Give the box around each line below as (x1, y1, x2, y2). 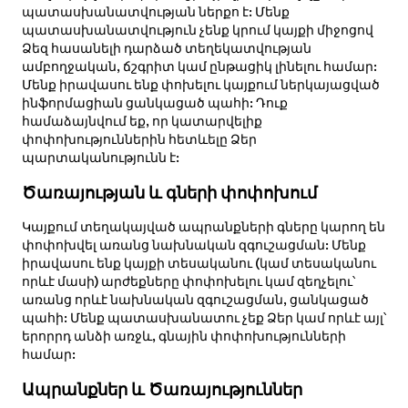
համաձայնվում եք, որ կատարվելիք (21, 115, 262, 128)
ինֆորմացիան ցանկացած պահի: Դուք (21, 97, 288, 110)
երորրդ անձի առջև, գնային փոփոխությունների (21, 330, 346, 343)
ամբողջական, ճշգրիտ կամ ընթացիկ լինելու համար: (21, 60, 377, 74)
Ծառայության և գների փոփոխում (21, 184, 317, 201)
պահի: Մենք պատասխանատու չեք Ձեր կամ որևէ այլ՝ (21, 311, 386, 325)
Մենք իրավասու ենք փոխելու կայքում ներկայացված (21, 78, 380, 92)
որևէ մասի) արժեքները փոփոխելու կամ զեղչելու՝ (21, 275, 355, 289)
